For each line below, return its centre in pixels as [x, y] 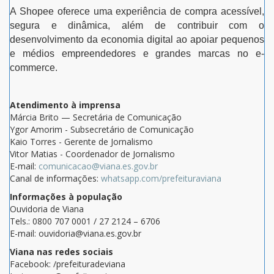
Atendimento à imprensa [65, 105]
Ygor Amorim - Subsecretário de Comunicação [102, 129]
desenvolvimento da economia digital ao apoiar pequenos [137, 39]
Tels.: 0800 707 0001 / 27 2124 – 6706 [85, 221]
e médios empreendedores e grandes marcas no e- [137, 53]
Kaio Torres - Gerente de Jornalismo [81, 141]
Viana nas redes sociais [61, 251]
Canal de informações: [55, 178]
